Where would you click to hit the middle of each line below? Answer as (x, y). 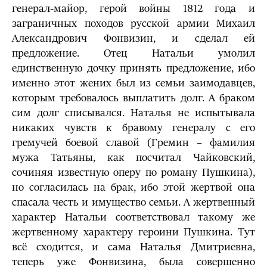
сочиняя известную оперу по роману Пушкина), (133, 173)
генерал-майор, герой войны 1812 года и (133, 9)
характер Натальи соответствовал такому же (133, 217)
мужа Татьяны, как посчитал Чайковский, (133, 158)
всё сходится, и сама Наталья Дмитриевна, (133, 247)
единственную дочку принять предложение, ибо (133, 68)
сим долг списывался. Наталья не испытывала (133, 113)
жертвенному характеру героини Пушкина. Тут (133, 232)
